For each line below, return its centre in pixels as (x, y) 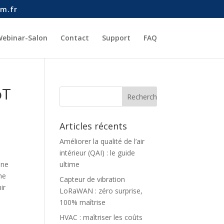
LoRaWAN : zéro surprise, (101, 191)
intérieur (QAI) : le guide (97, 153)
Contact (74, 38)
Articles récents (93, 126)
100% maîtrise (83, 202)
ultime (70, 164)
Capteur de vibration (92, 179)
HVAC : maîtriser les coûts (101, 217)
